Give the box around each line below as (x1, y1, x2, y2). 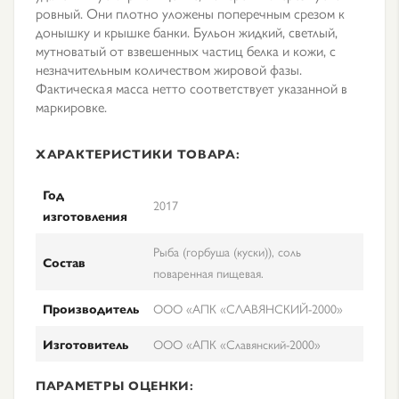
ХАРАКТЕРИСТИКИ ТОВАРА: (36, 144, 240, 162)
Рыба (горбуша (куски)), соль (153, 242, 301, 260)
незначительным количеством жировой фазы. (36, 59, 302, 79)
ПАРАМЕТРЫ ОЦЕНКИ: (36, 376, 194, 394)
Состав (43, 253, 85, 271)
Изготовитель (43, 335, 128, 353)
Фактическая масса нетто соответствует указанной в (36, 77, 347, 98)
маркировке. (36, 96, 107, 117)
